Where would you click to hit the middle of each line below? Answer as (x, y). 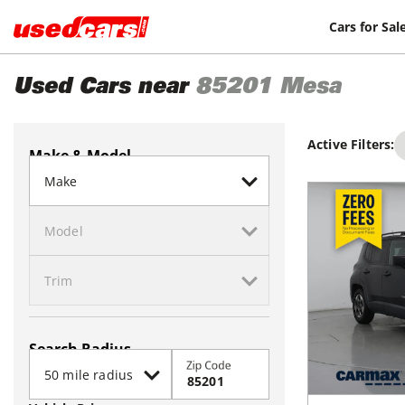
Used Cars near (101, 89)
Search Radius (80, 349)
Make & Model (80, 155)
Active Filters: (351, 144)
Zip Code (209, 365)
